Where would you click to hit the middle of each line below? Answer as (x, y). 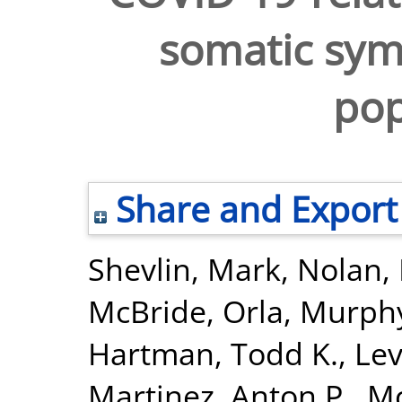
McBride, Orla (186, 311)
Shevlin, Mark (184, 269)
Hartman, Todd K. (213, 353)
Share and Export (252, 209)
